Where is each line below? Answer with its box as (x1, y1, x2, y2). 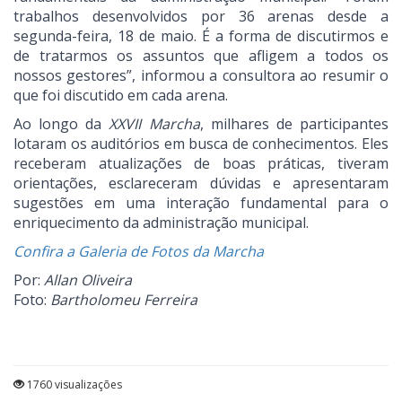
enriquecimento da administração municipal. (13, 213, 309, 233)
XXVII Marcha (109, 114, 200, 135)
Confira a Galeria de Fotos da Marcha (13, 241, 264, 262)
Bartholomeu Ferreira (50, 290, 197, 310)
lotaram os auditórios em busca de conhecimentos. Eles (13, 134, 389, 154)
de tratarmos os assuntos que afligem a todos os (13, 46, 389, 66)
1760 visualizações (24, 377, 122, 393)
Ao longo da (13, 114, 109, 135)
